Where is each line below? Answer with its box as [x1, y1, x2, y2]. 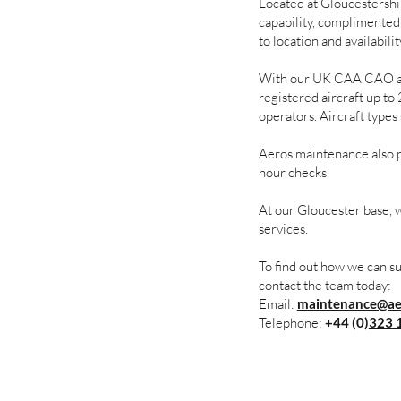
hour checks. [258, 164, 329, 181]
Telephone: [258, 314, 325, 331]
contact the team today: [258, 277, 391, 294]
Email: [258, 295, 297, 312]
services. [258, 220, 308, 237]
